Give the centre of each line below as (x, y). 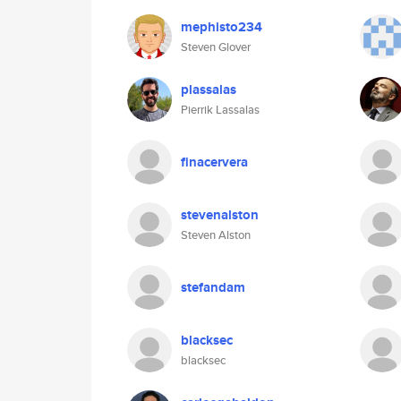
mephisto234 (222, 27)
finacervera (214, 162)
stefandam (213, 287)
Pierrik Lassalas (220, 110)
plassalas (209, 90)
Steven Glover (216, 47)
